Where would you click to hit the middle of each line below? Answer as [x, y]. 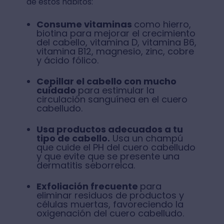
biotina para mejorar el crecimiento [116, 33]
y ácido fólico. [68, 60]
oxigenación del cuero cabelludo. [111, 213]
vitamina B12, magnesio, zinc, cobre [115, 51]
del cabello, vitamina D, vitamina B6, [116, 42]
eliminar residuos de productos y [110, 195]
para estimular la [116, 90]
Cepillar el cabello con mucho [106, 81]
